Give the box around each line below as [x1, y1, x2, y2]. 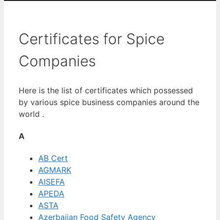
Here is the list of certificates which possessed [19, 85, 193, 95]
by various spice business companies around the [19, 97, 199, 107]
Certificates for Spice [19, 29, 165, 48]
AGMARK [38, 165, 71, 175]
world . [19, 109, 44, 119]
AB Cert [38, 153, 68, 164]
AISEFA [38, 177, 65, 187]
